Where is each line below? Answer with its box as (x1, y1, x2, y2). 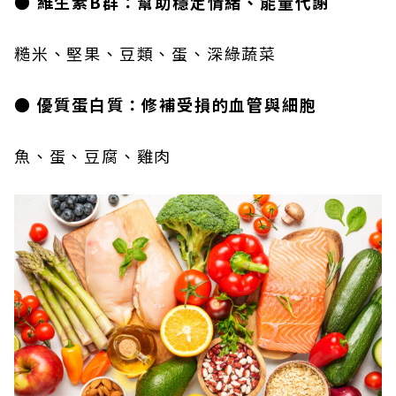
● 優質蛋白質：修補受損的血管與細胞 (14, 93, 317, 116)
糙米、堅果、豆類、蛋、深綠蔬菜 (14, 42, 277, 65)
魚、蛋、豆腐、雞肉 (14, 144, 172, 167)
